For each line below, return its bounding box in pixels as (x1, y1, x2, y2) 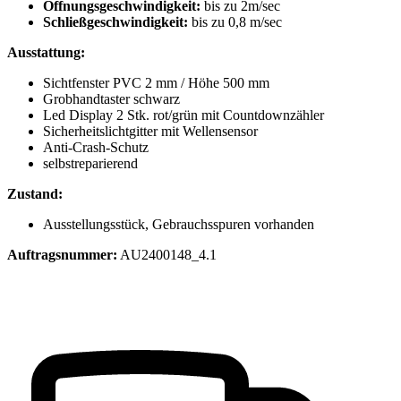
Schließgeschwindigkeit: (43, 14, 188, 30)
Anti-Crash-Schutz (43, 140, 152, 156)
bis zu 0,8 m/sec (188, 14, 282, 30)
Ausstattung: (7, 45, 89, 61)
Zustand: (7, 186, 63, 202)
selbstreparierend (43, 156, 138, 172)
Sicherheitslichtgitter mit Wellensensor (43, 124, 258, 140)
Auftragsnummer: (7, 247, 117, 263)
